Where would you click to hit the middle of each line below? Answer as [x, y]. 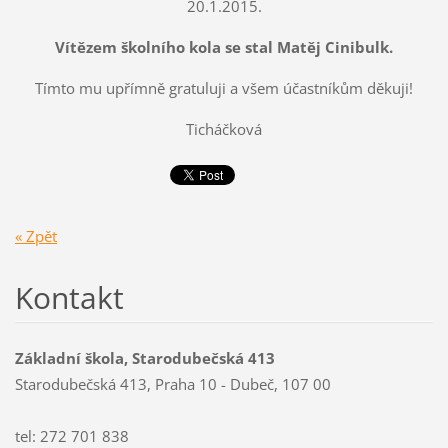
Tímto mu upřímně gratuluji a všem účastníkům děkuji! [224, 88]
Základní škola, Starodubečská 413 [144, 358]
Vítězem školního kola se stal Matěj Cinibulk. [224, 47]
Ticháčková [224, 129]
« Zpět [35, 235]
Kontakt [69, 297]
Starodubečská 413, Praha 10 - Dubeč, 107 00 [172, 384]
